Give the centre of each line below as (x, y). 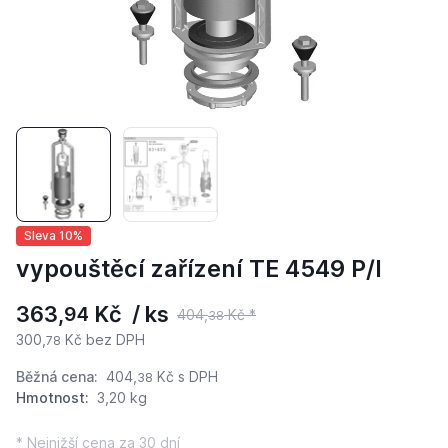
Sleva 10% (53, 235)
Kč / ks (129, 314)
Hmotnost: (52, 398)
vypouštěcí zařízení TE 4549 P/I (199, 269)
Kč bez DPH (103, 340)
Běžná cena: (59, 377)
